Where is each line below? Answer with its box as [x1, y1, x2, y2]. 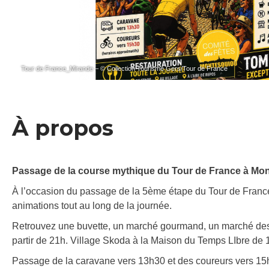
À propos [12, 115, 113, 142]
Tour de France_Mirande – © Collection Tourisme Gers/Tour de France [21, 65, 228, 73]
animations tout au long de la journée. [12, 201, 172, 211]
